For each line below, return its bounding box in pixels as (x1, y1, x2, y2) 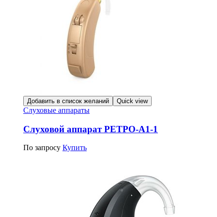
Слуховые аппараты (23, 106, 90, 114)
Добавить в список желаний (27, 97, 109, 105)
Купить (62, 143, 87, 152)
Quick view (117, 97, 148, 105)
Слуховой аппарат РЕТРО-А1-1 (23, 124, 158, 134)
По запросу (23, 143, 61, 152)
